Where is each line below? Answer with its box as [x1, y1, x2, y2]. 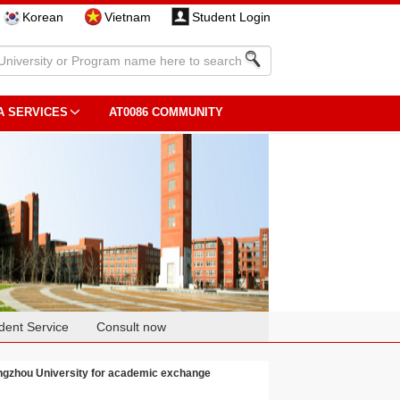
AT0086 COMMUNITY [109, 105, 223, 119]
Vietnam [104, 10, 151, 24]
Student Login [191, 10, 271, 24]
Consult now [96, 320, 167, 334]
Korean [21, 10, 63, 24]
